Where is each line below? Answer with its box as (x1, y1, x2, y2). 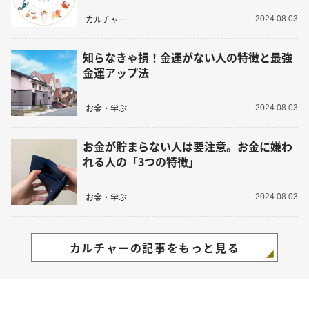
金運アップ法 (83, 64, 149, 81)
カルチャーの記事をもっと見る (69, 239, 240, 257)
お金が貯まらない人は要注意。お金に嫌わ (83, 138, 292, 155)
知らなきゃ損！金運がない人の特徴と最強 (83, 49, 292, 66)
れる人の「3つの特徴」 (83, 153, 199, 170)
